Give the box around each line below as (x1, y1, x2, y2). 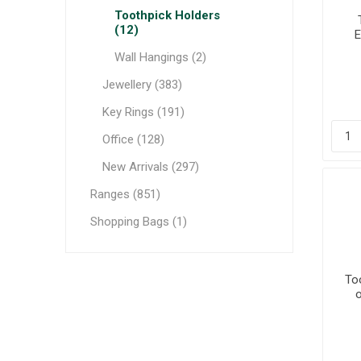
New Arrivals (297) (102, 160, 199, 174)
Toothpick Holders (114, 8, 220, 23)
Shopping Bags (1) (89, 214, 187, 229)
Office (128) (102, 132, 164, 147)
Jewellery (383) (102, 77, 182, 92)
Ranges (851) (89, 187, 160, 201)
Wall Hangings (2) (114, 50, 206, 64)
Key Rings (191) (102, 105, 185, 119)
